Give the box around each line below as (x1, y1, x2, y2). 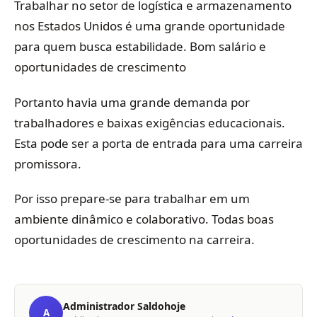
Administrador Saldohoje (63, 299, 185, 313)
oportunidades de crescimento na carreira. (14, 231, 255, 248)
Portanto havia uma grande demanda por (14, 93, 250, 110)
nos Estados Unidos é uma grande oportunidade (14, 18, 285, 35)
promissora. (14, 155, 81, 172)
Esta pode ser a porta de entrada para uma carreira (14, 134, 303, 151)
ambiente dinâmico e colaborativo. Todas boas (14, 211, 274, 228)
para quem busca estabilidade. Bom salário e (14, 38, 266, 55)
